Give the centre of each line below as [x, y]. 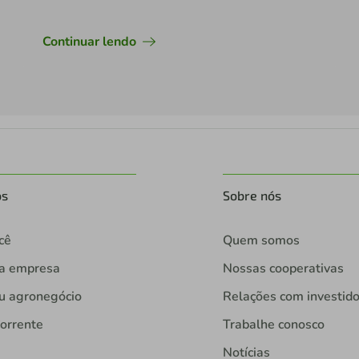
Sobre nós [252, 195]
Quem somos [261, 240]
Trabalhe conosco [273, 324]
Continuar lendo [89, 41]
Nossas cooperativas [283, 268]
